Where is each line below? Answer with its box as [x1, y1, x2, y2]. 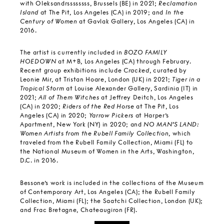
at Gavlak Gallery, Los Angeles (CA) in [77, 17, 195, 25]
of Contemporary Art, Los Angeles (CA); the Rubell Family [20, 188, 195, 196]
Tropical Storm [20, 84, 66, 92]
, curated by [149, 66, 187, 74]
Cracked [123, 66, 149, 74]
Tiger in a [172, 75, 200, 83]
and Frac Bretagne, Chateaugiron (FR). [20, 206, 137, 214]
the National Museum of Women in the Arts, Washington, [20, 147, 194, 155]
